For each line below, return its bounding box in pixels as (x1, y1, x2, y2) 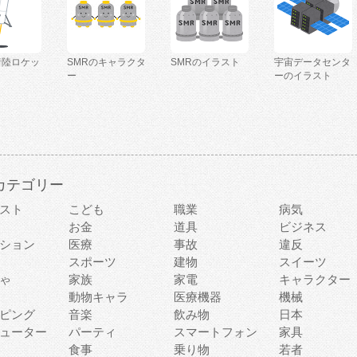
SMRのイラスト (171, 57, 240, 68)
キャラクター (279, 273, 351, 286)
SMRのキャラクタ (67, 57, 146, 68)
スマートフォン (174, 325, 257, 339)
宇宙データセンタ (274, 57, 351, 68)
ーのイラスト (274, 70, 331, 81)
